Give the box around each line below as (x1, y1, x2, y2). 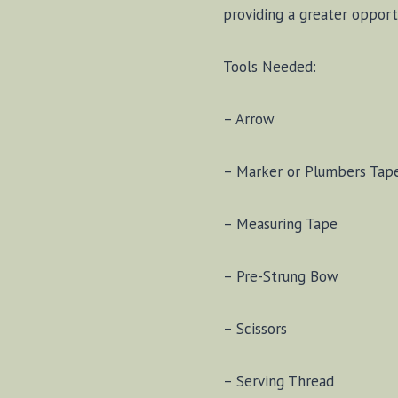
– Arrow (223, 109, 275, 130)
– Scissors (223, 319, 287, 339)
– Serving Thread (223, 371, 334, 392)
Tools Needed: (223, 57, 316, 77)
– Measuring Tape (223, 214, 338, 235)
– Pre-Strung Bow (223, 267, 338, 287)
